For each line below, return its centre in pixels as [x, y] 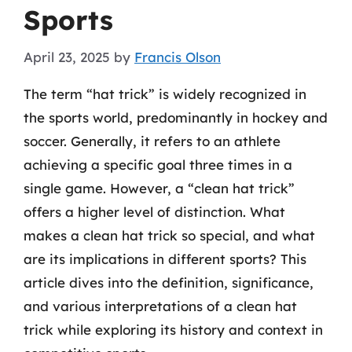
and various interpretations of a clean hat [160, 306]
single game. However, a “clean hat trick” [159, 188]
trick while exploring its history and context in [173, 329]
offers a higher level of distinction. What [154, 211]
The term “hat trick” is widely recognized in [165, 93]
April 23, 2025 [67, 57]
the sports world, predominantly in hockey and [176, 117]
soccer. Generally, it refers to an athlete [152, 141]
